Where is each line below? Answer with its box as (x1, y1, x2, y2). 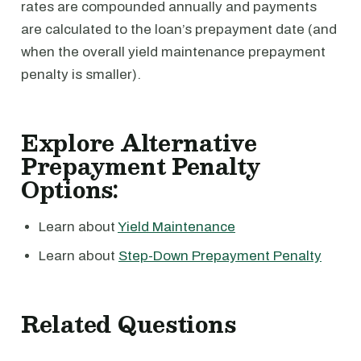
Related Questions (21, 305, 236, 342)
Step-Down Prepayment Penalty (118, 248, 322, 263)
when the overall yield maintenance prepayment (21, 44, 326, 60)
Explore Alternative (21, 124, 257, 161)
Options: (21, 171, 118, 208)
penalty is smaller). (21, 67, 141, 82)
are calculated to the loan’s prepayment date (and (21, 22, 337, 37)
